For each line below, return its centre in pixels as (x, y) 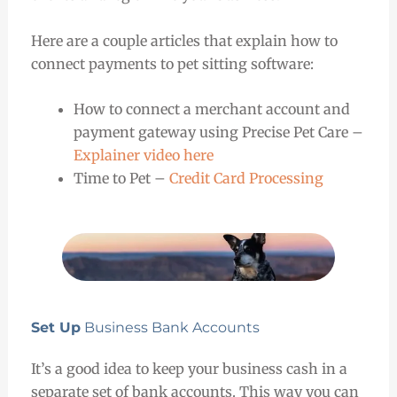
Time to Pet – (121, 179)
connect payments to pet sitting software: (172, 63)
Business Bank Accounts (170, 327)
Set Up (55, 327)
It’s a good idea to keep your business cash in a (189, 368)
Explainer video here (143, 156)
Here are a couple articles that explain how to (184, 40)
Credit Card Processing (246, 179)
